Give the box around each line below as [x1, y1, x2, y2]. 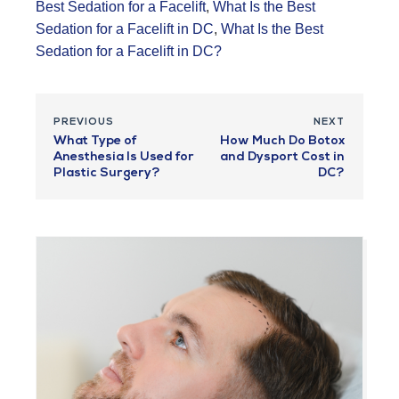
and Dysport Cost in [220, 151, 345, 165]
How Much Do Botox [220, 134, 345, 149]
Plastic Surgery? [53, 167, 160, 181]
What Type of [53, 134, 137, 149]
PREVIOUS [53, 118, 114, 128]
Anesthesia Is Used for [53, 151, 194, 165]
